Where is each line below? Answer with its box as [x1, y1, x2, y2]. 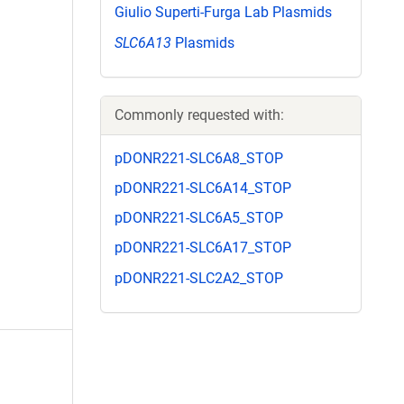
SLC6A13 [115, 33, 171, 51]
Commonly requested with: [115, 106, 284, 124]
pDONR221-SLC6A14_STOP [115, 179, 291, 197]
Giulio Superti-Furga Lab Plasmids [115, 4, 332, 22]
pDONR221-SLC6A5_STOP [115, 209, 283, 227]
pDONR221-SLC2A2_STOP [115, 269, 283, 287]
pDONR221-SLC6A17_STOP [115, 239, 291, 257]
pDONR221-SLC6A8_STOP [115, 149, 283, 167]
